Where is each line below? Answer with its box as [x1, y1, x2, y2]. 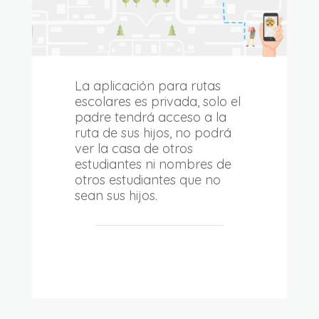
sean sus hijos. [74, 187, 157, 204]
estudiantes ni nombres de [74, 155, 231, 172]
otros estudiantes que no [74, 171, 221, 188]
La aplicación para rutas [74, 77, 221, 94]
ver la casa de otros [74, 140, 193, 157]
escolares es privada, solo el [74, 93, 241, 110]
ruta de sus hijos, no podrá [74, 124, 231, 141]
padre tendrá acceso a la [74, 108, 226, 125]
